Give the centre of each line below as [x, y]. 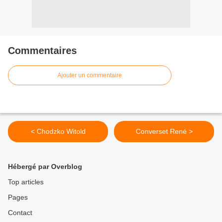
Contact [20, 213]
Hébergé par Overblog [45, 167]
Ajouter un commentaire [90, 76]
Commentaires [42, 51]
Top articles [26, 182]
